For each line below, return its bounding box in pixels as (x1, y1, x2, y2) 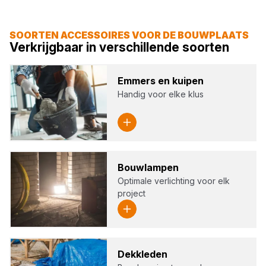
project (118, 188, 146, 199)
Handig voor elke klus (118, 89, 204, 100)
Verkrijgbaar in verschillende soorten (9, 40, 229, 55)
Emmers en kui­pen (118, 75, 204, 87)
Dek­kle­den (118, 248, 168, 261)
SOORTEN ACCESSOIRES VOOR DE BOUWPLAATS (9, 29, 249, 42)
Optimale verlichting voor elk (118, 176, 230, 186)
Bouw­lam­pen (118, 161, 179, 174)
